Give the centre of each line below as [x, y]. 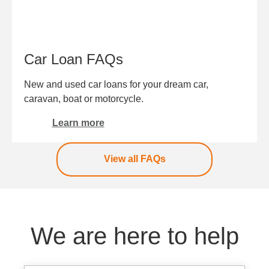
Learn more [78, 122]
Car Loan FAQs [74, 59]
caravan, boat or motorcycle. [84, 98]
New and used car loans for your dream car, [116, 84]
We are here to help [134, 236]
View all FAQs [134, 159]
